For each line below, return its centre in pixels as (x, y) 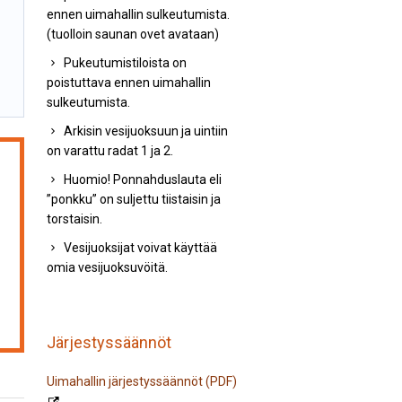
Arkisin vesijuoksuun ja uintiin (145, 131)
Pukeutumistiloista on (125, 63)
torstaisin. (74, 219)
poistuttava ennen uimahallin (128, 83)
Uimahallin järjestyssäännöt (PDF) (141, 381)
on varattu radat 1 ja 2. (109, 151)
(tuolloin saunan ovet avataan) (132, 34)
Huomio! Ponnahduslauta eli (142, 179)
